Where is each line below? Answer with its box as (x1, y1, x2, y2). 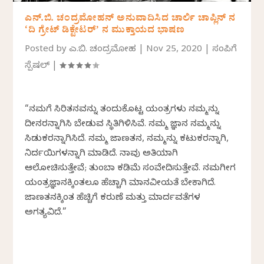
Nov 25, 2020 (146, 44, 203, 56)
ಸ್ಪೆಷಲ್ (25, 60, 50, 72)
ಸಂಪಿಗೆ (212, 44, 237, 56)
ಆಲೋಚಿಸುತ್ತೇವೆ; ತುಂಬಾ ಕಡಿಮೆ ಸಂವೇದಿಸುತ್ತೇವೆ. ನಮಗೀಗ (25, 163, 236, 175)
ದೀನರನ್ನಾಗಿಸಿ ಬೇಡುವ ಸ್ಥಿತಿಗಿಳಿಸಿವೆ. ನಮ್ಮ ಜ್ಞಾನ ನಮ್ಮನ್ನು (25, 118, 222, 131)
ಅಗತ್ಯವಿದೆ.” (25, 207, 67, 219)
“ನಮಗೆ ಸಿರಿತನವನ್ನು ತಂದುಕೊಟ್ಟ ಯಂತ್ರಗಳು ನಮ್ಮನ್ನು (25, 104, 220, 116)
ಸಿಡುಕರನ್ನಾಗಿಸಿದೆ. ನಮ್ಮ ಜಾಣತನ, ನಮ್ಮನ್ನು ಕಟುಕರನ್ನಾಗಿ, (25, 133, 229, 146)
